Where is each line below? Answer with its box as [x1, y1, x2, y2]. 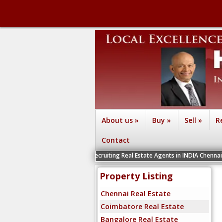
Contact [102, 135, 130, 145]
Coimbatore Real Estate [101, 202, 184, 211]
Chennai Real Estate [101, 189, 170, 198]
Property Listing [100, 170, 173, 182]
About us [102, 115, 133, 125]
